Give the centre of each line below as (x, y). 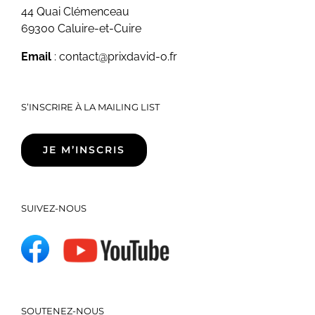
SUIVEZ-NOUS (54, 208)
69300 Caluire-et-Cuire (81, 28)
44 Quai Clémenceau (75, 11)
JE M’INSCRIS (84, 149)
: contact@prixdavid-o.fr (114, 56)
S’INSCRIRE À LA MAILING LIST (90, 107)
